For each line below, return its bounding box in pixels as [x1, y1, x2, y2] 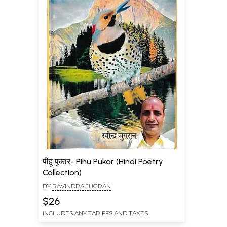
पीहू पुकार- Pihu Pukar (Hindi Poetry [43, 156, 163, 166]
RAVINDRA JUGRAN [52, 182, 111, 190]
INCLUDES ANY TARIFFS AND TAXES [43, 209, 148, 217]
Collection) [43, 167, 82, 177]
